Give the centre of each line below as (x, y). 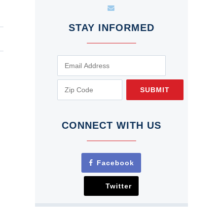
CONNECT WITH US (111, 126)
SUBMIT (155, 90)
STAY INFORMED (111, 27)
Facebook (116, 163)
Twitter (119, 186)
